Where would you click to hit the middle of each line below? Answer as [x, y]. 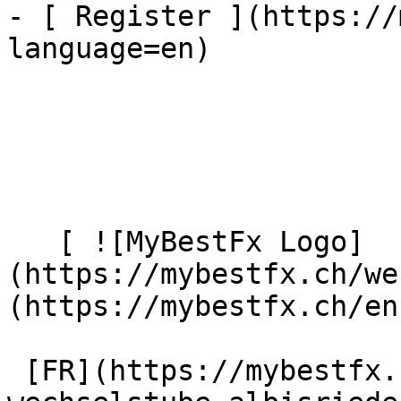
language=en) [109, 48]
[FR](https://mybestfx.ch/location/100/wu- [16, 371]
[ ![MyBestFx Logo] [33, 242]
